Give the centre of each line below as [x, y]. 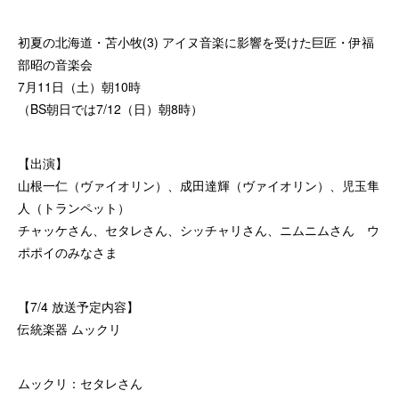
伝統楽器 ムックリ [69, 329]
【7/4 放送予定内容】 [78, 307]
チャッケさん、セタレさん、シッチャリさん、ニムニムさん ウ [199, 230]
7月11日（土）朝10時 [79, 87]
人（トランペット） [74, 208]
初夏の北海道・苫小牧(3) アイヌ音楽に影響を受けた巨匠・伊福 [196, 42]
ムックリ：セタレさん [80, 383]
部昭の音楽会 [55, 65]
